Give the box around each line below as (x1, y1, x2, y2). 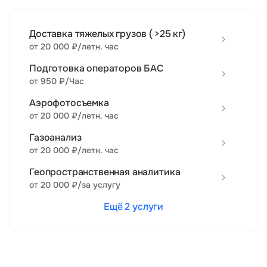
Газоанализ (29, 131, 82, 144)
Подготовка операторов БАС (29, 62, 163, 74)
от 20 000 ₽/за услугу (29, 179, 120, 190)
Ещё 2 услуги (103, 200, 164, 213)
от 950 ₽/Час (29, 76, 84, 86)
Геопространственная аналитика (29, 166, 181, 178)
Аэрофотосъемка (29, 97, 109, 109)
